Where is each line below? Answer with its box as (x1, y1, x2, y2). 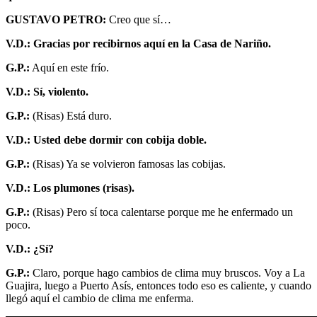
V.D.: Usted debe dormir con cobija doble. (6, 133, 207, 146)
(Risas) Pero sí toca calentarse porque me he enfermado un (30, 205, 293, 218)
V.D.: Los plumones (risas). (6, 181, 134, 194)
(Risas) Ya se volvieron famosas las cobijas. (30, 157, 226, 170)
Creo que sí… (109, 13, 171, 25)
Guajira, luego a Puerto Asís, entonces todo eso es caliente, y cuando (6, 279, 311, 292)
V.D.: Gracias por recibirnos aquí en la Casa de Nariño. (6, 37, 271, 50)
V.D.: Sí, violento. (6, 85, 88, 98)
